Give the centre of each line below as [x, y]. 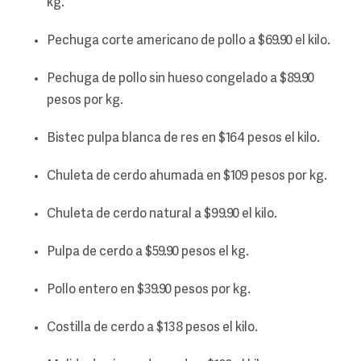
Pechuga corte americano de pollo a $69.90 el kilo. [189, 41]
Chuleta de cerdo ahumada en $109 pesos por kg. [187, 177]
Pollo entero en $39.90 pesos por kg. [149, 290]
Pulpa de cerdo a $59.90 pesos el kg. [148, 253]
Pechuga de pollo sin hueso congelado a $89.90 [180, 79]
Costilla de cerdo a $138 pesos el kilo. [152, 328]
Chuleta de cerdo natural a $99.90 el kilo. [162, 215]
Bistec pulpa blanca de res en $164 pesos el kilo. [183, 139]
